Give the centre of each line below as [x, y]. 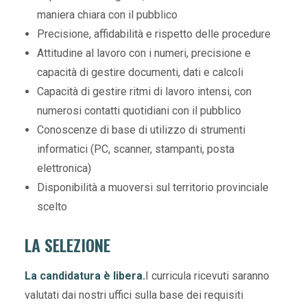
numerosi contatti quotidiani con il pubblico [139, 111]
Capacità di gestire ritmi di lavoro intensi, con [144, 91]
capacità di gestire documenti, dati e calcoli [140, 72]
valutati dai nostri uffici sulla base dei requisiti [134, 295]
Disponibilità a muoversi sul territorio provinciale [153, 187]
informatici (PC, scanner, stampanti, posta [136, 149]
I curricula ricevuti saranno [207, 276]
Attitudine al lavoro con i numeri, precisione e [144, 53]
